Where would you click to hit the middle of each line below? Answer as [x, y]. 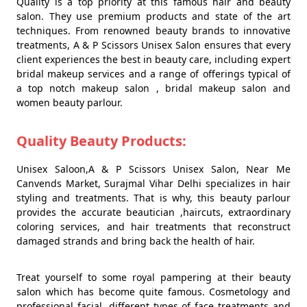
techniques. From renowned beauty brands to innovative [153, 31]
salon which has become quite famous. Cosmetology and [153, 292]
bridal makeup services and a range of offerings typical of [153, 74]
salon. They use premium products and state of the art [153, 16]
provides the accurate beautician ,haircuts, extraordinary [153, 212]
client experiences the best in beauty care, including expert [153, 60]
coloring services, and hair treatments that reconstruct [153, 227]
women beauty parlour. [70, 103]
